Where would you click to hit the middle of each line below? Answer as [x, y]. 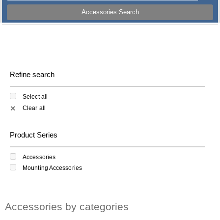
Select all [35, 97]
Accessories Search [110, 12]
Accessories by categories [67, 207]
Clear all [34, 108]
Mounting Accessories [52, 168]
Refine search [32, 74]
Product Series [34, 135]
